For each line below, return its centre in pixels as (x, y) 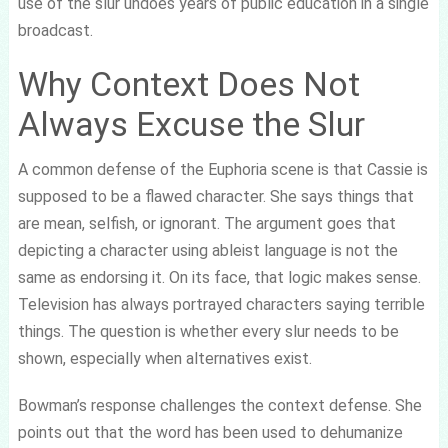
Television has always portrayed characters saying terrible (221, 304)
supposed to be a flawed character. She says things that (215, 196)
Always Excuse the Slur (191, 123)
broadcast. (55, 30)
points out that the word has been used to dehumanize (210, 432)
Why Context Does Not (188, 83)
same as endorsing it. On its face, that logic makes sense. (219, 277)
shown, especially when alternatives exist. (164, 358)
